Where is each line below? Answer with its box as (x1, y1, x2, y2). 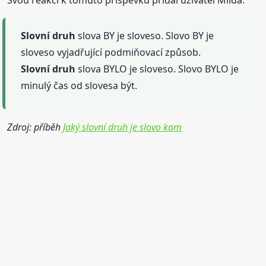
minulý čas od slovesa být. (21, 78, 138, 92)
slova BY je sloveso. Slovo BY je (75, 28, 214, 42)
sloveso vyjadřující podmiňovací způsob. (21, 45, 201, 59)
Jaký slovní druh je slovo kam (63, 120, 182, 134)
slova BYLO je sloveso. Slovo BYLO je (75, 62, 239, 75)
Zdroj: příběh (7, 120, 64, 134)
